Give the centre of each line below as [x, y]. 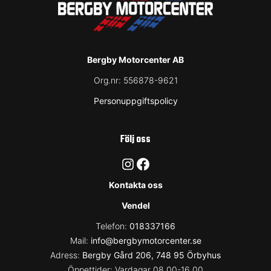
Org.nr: [108, 80]
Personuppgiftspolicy [135, 101]
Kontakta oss [135, 185]
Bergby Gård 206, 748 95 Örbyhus [152, 255]
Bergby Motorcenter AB [135, 60]
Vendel [135, 205]
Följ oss [135, 140]
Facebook [168, 163]
